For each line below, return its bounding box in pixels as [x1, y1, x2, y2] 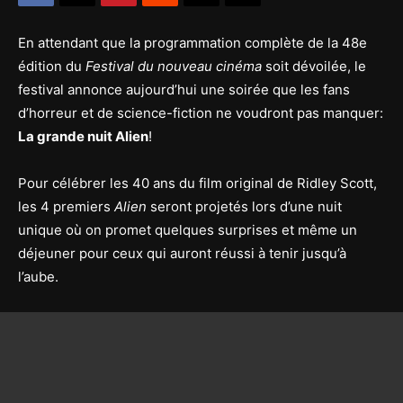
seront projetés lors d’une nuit [147, 198, 342, 215]
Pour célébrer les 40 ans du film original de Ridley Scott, [18, 175, 377, 192]
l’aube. [18, 268, 58, 285]
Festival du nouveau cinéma [85, 58, 262, 75]
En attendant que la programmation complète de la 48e [18, 34, 367, 51]
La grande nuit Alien [18, 128, 148, 145]
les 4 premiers [18, 198, 114, 215]
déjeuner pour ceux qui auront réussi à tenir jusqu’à [18, 245, 346, 262]
